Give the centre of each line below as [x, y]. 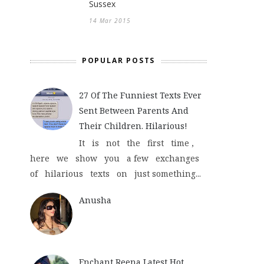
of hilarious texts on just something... [115, 173]
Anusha [95, 200]
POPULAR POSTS [118, 60]
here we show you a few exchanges [117, 158]
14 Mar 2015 [110, 21]
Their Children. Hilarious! [133, 126]
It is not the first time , [138, 143]
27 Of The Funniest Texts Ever [140, 95]
